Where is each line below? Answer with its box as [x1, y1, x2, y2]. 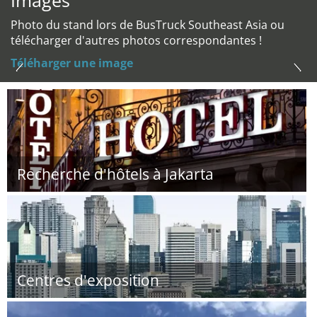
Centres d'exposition [17, 270, 159, 290]
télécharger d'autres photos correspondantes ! [11, 33, 262, 48]
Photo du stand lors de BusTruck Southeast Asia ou [11, 17, 284, 33]
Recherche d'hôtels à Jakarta [17, 164, 214, 184]
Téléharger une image [11, 55, 133, 71]
